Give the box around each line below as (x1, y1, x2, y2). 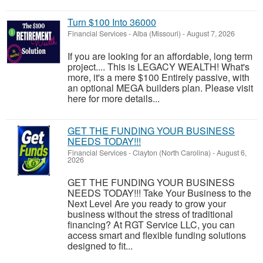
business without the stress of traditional (68, 207, 233, 221)
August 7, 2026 (185, 28, 235, 39)
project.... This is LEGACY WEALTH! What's (68, 60, 249, 74)
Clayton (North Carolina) (133, 147, 211, 159)
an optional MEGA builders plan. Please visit (68, 81, 253, 95)
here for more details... (68, 92, 160, 106)
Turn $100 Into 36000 (68, 15, 156, 29)
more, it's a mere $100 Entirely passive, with (68, 70, 249, 85)
